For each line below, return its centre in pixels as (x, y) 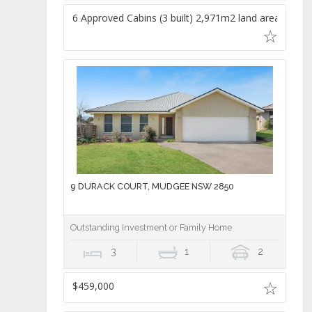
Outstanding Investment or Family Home (151, 227)
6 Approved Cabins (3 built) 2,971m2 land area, (177, 17)
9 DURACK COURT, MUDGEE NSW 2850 (152, 186)
